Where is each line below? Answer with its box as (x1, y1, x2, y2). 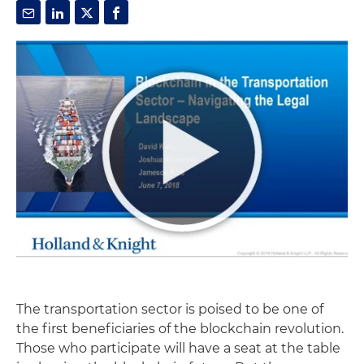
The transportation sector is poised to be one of (16, 301, 323, 317)
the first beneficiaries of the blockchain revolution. (16, 321, 344, 336)
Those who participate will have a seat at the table (16, 340, 340, 356)
